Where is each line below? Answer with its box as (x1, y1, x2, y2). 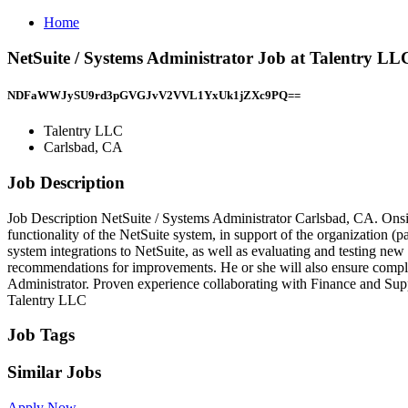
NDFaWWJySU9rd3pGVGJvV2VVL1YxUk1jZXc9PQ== (7, 87, 301, 102)
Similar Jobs (7, 362, 101, 382)
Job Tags (7, 325, 75, 345)
